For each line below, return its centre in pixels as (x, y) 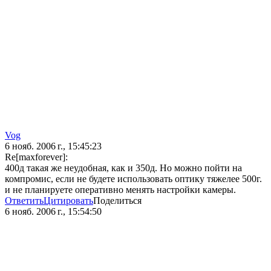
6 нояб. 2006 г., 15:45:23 (53, 146)
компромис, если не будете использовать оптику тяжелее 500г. (133, 179)
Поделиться (117, 201)
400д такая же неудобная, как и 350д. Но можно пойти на (123, 168)
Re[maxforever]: (36, 157)
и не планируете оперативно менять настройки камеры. (120, 190)
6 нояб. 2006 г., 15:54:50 (53, 212)
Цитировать (68, 201)
